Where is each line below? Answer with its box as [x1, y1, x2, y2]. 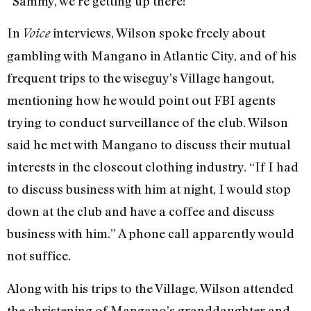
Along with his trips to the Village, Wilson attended [7, 280, 294, 296]
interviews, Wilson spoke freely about [50, 25, 265, 41]
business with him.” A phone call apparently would [7, 226, 294, 242]
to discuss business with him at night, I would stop [7, 181, 291, 197]
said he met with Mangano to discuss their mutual [7, 137, 291, 153]
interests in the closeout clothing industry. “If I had [7, 159, 299, 175]
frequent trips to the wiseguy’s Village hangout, [7, 70, 274, 86]
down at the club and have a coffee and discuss [7, 203, 274, 219]
